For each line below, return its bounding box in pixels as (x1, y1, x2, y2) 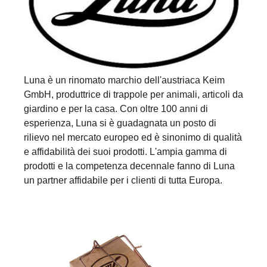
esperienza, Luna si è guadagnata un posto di (24, 118, 216, 128)
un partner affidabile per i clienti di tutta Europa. (24, 175, 222, 185)
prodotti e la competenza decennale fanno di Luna (24, 161, 235, 171)
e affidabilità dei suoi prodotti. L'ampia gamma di (24, 147, 227, 157)
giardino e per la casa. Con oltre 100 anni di (24, 104, 208, 114)
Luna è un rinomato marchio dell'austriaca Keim (24, 75, 225, 85)
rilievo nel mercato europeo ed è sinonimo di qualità (24, 132, 242, 142)
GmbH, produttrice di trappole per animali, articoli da (24, 89, 243, 100)
